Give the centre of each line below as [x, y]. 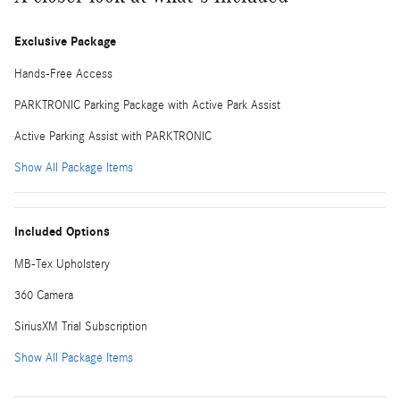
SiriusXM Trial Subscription [81, 326]
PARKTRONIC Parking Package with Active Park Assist [147, 105]
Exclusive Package [65, 41]
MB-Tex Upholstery [62, 264]
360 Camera [44, 295]
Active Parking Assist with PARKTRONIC [113, 136]
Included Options [62, 231]
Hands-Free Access [63, 74]
